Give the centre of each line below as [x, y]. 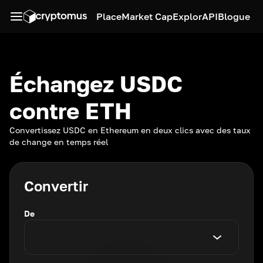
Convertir [56, 186]
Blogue [234, 16]
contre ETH [70, 111]
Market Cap [147, 16]
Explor [187, 16]
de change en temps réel [59, 142]
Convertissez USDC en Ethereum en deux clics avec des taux [130, 130]
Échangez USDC [96, 84]
